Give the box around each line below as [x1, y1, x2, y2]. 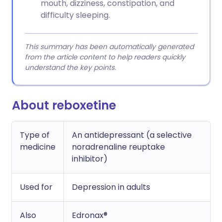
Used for [20, 181, 53, 193]
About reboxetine [12, 97, 116, 113]
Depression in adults [72, 181, 150, 193]
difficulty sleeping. [41, 9, 110, 21]
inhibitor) [72, 153, 108, 165]
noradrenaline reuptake [72, 141, 165, 153]
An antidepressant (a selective [72, 129, 192, 141]
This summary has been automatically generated [25, 42, 194, 52]
